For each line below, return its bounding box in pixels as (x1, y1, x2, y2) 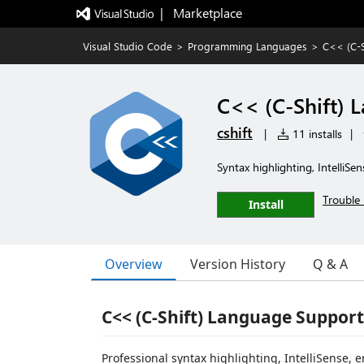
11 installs (289, 126, 342, 141)
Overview (105, 254, 162, 273)
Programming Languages (188, 39, 307, 53)
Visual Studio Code (83, 39, 172, 53)
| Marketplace (159, 4, 242, 21)
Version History (190, 255, 285, 273)
